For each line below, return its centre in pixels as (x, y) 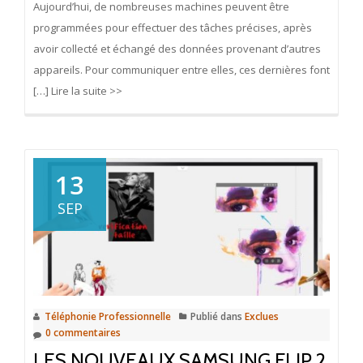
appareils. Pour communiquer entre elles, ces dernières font (181, 69)
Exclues (262, 317)
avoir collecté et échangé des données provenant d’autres (177, 48)
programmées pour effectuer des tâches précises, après (173, 27)
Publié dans (218, 317)
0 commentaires (83, 333)
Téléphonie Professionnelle (108, 317)
